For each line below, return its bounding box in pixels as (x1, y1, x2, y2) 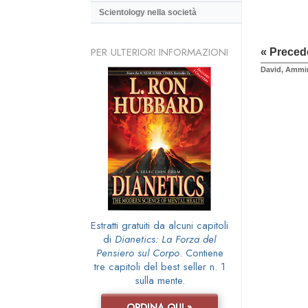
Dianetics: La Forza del (115, 231, 216, 247)
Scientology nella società (99, 8, 197, 18)
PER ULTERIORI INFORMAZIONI (91, 44, 228, 60)
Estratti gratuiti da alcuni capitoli (91, 217, 228, 233)
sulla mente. (134, 272, 185, 288)
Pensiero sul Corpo (96, 245, 179, 261)
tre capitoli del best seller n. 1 (93, 258, 225, 274)
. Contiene (179, 245, 223, 261)
